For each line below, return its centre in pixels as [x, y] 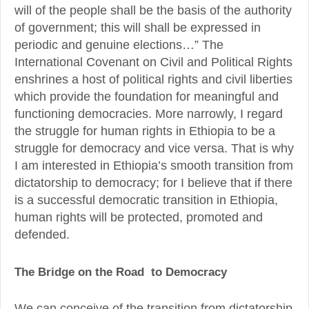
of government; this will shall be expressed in [138, 28]
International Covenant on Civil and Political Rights [153, 62]
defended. [42, 235]
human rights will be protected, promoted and [139, 218]
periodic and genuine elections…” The [119, 45]
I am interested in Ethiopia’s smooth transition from [154, 166]
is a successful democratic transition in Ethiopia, [146, 200]
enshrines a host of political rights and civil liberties [153, 80]
